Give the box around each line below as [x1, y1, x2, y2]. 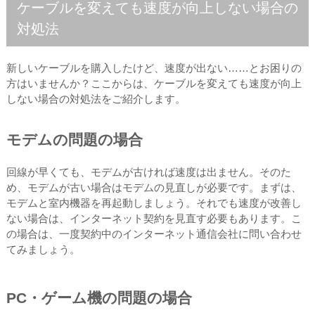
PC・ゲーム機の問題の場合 [6, 289, 192, 306]
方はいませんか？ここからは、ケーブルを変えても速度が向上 [6, 77, 302, 89]
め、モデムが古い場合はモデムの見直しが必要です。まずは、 [6, 181, 302, 193]
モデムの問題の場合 [6, 131, 143, 148]
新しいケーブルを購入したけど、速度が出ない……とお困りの [6, 61, 302, 74]
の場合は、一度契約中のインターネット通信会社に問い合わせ [6, 227, 302, 240]
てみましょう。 [6, 243, 80, 255]
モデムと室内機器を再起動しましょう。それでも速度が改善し [6, 196, 302, 209]
